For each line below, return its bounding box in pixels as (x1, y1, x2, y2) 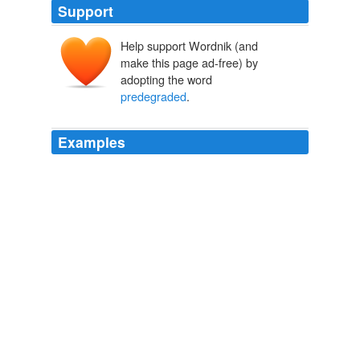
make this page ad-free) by (121, 54, 258, 72)
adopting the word (121, 71, 212, 88)
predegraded (121, 88, 186, 105)
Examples (58, 132, 125, 153)
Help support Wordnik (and (121, 37, 258, 55)
